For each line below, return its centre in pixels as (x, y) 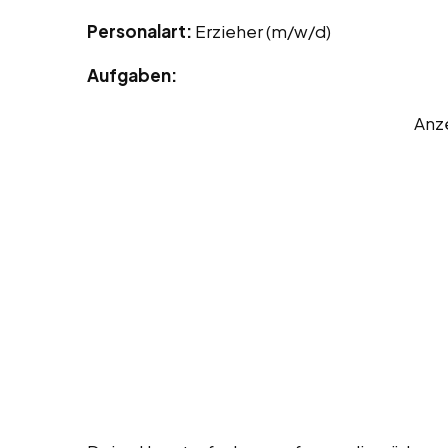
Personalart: (141, 31)
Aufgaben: (132, 75)
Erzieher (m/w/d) (263, 31)
